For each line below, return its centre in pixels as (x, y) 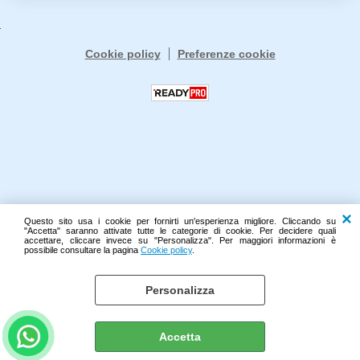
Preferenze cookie (226, 54)
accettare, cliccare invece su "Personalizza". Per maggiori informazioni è (180, 240)
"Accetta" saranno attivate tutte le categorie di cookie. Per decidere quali (180, 231)
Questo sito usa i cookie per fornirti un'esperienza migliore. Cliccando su (180, 221)
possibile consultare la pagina (82, 250)
